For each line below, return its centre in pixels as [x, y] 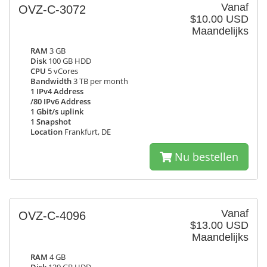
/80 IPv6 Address [60, 102]
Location [46, 132]
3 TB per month [100, 81]
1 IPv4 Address [57, 91]
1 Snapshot [51, 122]
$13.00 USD [219, 225]
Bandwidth [51, 81]
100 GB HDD [69, 61]
